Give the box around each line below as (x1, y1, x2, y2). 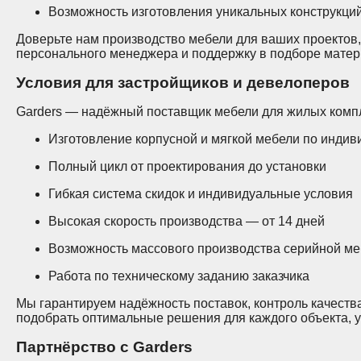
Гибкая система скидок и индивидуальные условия (48, 187, 353, 201)
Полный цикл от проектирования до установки (48, 160, 326, 173)
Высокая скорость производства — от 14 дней (48, 214, 325, 228)
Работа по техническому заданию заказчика (48, 269, 309, 283)
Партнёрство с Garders (16, 338, 193, 355)
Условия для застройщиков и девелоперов (16, 74, 350, 91)
